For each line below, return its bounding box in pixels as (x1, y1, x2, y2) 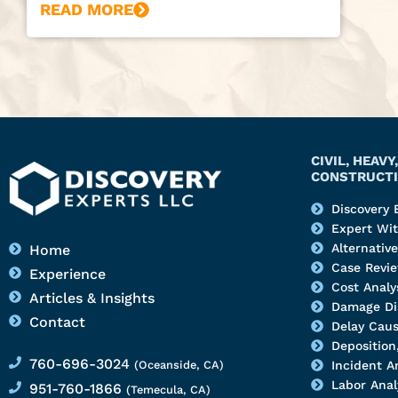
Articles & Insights (28, 290, 155, 307)
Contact (28, 314, 85, 331)
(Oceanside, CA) (133, 358, 224, 372)
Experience (28, 266, 106, 283)
